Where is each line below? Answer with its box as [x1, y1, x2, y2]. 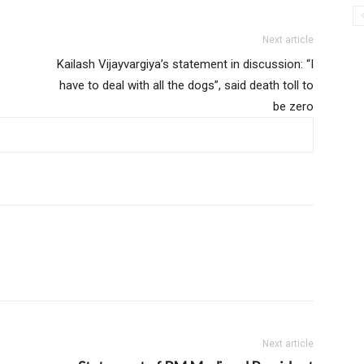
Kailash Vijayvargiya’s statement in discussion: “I [57, 57, 314, 72]
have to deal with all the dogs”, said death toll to [59, 78, 314, 93]
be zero [273, 99, 314, 115]
